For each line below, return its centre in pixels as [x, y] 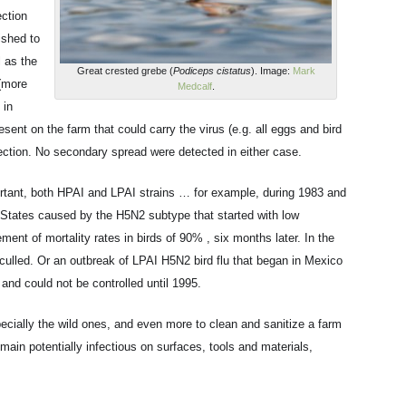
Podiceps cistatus [212, 71]
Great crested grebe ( [125, 71]
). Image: [271, 71]
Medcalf [194, 86]
